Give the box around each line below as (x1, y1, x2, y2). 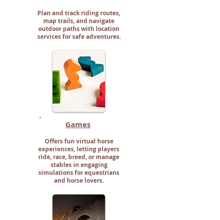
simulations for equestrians (38, 168, 119, 177)
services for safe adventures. (37, 32, 121, 41)
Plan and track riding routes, (37, 9, 120, 17)
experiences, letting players (38, 145, 119, 153)
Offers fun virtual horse (44, 137, 113, 145)
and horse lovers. (54, 176, 104, 185)
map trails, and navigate (43, 17, 114, 25)
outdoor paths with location (38, 25, 119, 33)
